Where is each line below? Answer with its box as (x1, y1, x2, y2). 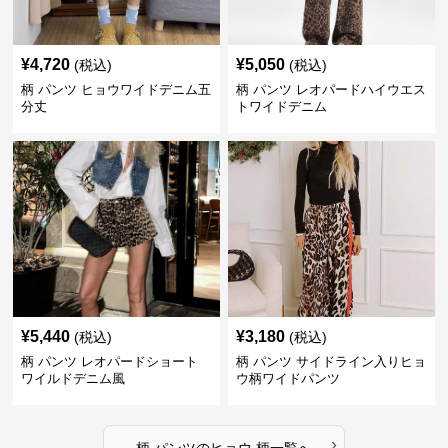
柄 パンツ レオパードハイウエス (235, 82, 426, 97)
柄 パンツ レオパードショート (21, 354, 199, 369)
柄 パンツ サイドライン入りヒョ (235, 354, 426, 369)
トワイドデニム (235, 99, 327, 114)
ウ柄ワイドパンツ (235, 371, 340, 386)
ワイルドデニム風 (21, 371, 126, 386)
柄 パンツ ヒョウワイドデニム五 (21, 82, 212, 97)
